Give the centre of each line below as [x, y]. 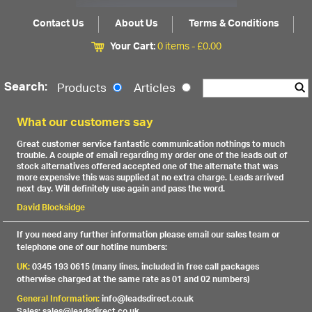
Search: [27, 88]
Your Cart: [134, 47]
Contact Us [58, 24]
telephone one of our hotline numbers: [92, 247]
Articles [156, 89]
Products [83, 89]
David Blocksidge [51, 208]
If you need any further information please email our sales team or [149, 235]
